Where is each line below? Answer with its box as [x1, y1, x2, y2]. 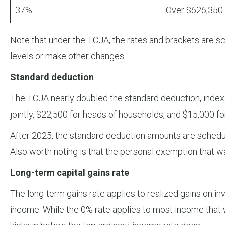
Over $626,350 [146, 5, 223, 16]
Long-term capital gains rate [10, 167, 129, 178]
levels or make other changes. [10, 51, 126, 62]
